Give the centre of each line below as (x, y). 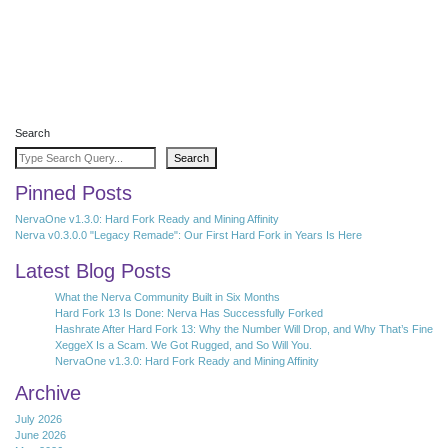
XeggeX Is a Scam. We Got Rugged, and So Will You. (183, 344)
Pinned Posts (73, 193)
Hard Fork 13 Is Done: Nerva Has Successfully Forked (189, 312)
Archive (48, 392)
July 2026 (38, 418)
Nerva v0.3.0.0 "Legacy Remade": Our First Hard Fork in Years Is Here (188, 235)
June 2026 (40, 434)
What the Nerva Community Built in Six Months (167, 296)
